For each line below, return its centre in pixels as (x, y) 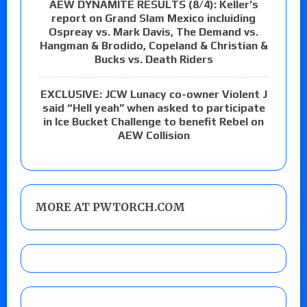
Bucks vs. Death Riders (153, 60)
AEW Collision (153, 136)
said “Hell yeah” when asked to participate (153, 108)
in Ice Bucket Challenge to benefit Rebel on (153, 122)
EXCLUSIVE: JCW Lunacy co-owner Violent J (153, 95)
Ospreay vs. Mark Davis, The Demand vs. (153, 32)
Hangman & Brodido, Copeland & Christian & (153, 46)
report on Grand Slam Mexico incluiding (153, 19)
